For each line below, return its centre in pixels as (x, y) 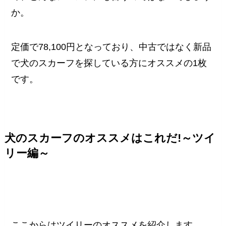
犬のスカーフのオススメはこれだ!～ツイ (110, 138)
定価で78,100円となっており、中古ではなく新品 (111, 47)
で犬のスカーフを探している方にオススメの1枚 (109, 63)
